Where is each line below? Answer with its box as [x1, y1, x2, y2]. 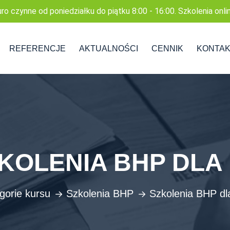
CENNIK [151, 44, 183, 53]
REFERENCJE [9, 44, 66, 53]
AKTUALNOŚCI [79, 44, 138, 53]
